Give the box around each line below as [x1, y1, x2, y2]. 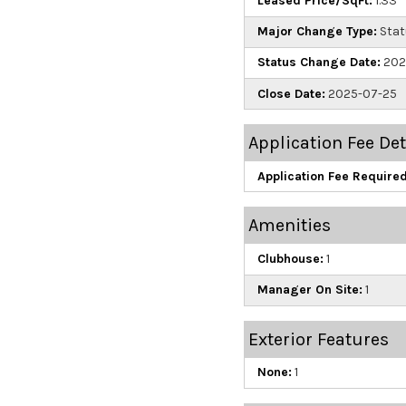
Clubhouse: [256, 250, 324, 266]
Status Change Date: [256, 54, 381, 71]
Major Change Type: [256, 24, 377, 40]
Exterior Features [247, 328, 389, 350]
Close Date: [256, 85, 325, 101]
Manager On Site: [256, 282, 362, 298]
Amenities [247, 215, 331, 237]
